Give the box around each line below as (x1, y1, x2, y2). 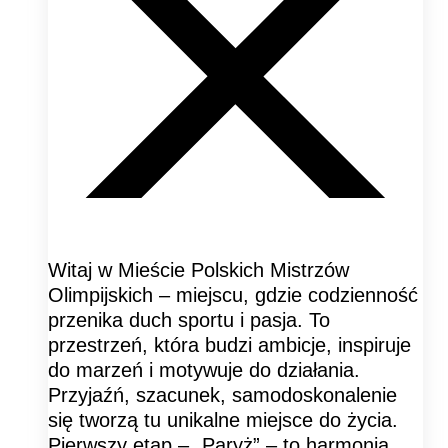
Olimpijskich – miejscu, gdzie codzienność (48, 284, 418, 307)
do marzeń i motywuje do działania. (48, 359, 360, 382)
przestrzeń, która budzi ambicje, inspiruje (48, 334, 411, 357)
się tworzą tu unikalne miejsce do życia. (48, 409, 398, 432)
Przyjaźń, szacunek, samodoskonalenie (48, 384, 397, 407)
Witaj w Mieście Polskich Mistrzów (48, 259, 349, 282)
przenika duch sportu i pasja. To (48, 309, 330, 332)
